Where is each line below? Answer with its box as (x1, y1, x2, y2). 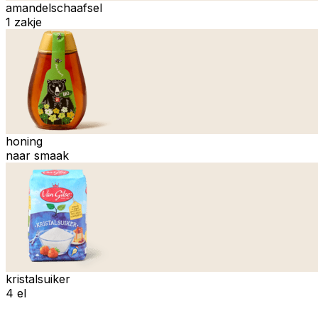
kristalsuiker (6, 271, 70, 286)
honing (6, 133, 43, 148)
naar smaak (6, 148, 69, 163)
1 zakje (6, 14, 42, 29)
